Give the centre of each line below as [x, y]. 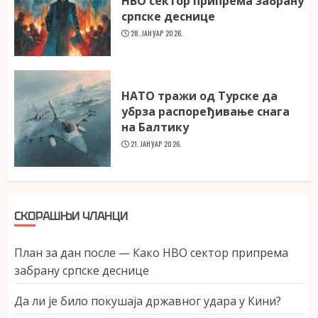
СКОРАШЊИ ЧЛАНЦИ [71, 216]
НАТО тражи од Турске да [199, 95]
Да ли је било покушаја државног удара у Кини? [148, 301]
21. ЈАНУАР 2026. [156, 143]
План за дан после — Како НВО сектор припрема [151, 253]
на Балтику [155, 127]
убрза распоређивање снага [205, 111]
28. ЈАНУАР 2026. [157, 33]
